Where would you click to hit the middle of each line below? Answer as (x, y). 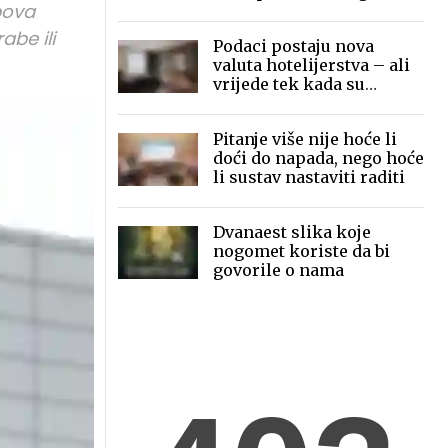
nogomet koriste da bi (301, 251)
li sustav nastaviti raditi (309, 177)
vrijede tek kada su (289, 84)
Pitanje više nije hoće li (305, 139)
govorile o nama (278, 270)
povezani (250, 103)
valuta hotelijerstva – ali (311, 65)
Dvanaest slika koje (292, 232)
